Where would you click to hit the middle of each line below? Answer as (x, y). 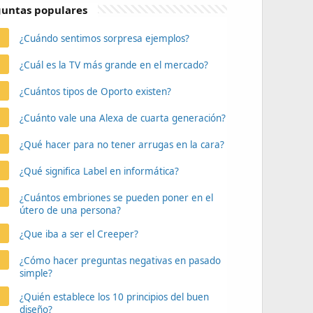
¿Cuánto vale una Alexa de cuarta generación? (122, 118)
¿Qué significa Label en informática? (99, 171)
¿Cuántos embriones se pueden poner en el (116, 198)
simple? (36, 273)
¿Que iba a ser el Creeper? (79, 234)
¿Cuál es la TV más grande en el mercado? (114, 65)
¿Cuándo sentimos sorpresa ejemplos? (104, 38)
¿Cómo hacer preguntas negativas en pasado (120, 261)
